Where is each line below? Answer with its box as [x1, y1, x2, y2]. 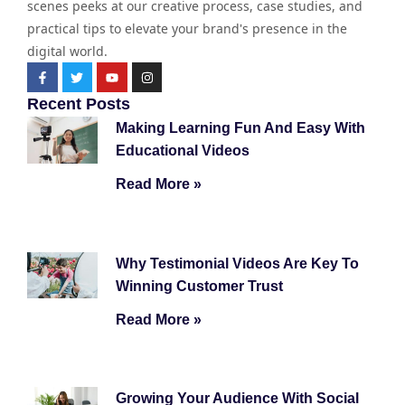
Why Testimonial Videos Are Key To [115, 255, 359, 271]
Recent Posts [27, 95, 130, 114]
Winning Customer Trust [115, 278, 283, 294]
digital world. [27, 42, 108, 60]
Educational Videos [115, 143, 250, 159]
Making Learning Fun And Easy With [115, 120, 365, 137]
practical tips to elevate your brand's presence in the [27, 19, 347, 37]
